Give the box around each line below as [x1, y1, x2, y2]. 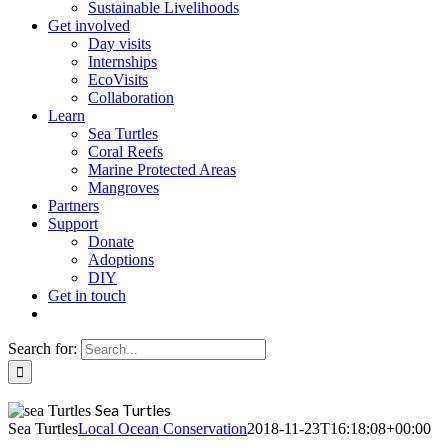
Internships [88, 53, 157, 70]
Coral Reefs [88, 143, 163, 160]
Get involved [48, 17, 130, 34]
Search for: [8, 340, 77, 357]
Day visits [88, 35, 151, 52]
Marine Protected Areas [88, 161, 236, 178]
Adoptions [88, 251, 154, 268]
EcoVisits [88, 71, 148, 88]
